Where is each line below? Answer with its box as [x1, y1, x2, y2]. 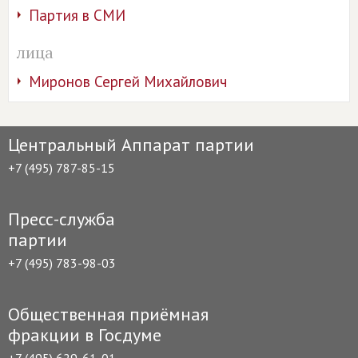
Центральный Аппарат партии [8, 133, 254, 156]
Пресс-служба [8, 208, 115, 230]
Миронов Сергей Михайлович [29, 72, 227, 91]
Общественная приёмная [8, 303, 209, 325]
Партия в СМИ [29, 6, 125, 25]
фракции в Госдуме [8, 324, 161, 346]
